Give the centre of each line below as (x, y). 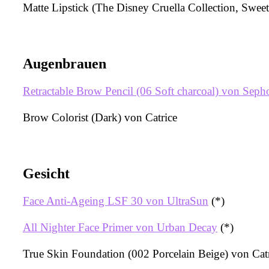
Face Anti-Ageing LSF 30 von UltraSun (116, 201)
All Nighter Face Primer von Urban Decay (120, 227)
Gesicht (46, 173)
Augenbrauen (65, 63)
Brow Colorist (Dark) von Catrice (100, 117)
